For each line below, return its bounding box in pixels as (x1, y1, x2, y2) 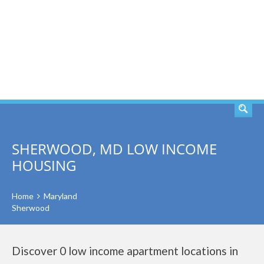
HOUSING (12, 156, 76, 175)
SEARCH (195, 43, 239, 57)
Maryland (44, 191, 77, 201)
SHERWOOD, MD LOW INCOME (12, 139, 217, 159)
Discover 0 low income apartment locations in (12, 244, 238, 258)
